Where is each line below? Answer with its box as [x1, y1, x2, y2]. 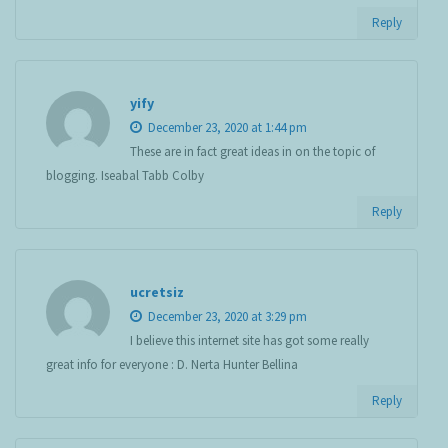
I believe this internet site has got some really [130, 332, 369, 350]
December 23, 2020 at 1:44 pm [145, 119, 307, 137]
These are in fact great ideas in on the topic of [130, 143, 375, 161]
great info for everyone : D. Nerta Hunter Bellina [46, 356, 298, 374]
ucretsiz [130, 283, 184, 302]
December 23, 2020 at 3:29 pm [145, 308, 307, 326]
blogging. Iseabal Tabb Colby [46, 167, 204, 185]
